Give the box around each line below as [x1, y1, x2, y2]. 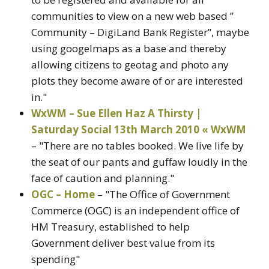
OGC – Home [31, 187, 95, 202]
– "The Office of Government [95, 187, 230, 202]
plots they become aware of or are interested [31, 74, 243, 88]
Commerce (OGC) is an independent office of [31, 204, 240, 218]
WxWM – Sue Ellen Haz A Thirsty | [31, 106, 202, 121]
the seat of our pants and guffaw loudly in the [31, 155, 247, 169]
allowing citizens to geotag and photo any [31, 58, 229, 72]
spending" [31, 252, 80, 267]
